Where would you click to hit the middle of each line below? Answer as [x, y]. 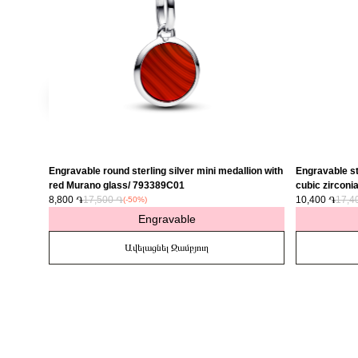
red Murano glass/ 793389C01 [117, 185]
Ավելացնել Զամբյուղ [167, 248]
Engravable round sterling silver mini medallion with [166, 171]
